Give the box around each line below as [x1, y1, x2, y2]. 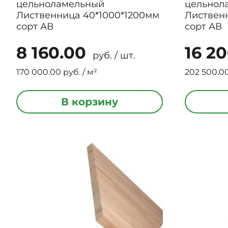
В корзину [61, 96, 118, 108]
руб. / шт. [90, 50, 135, 61]
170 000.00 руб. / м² [16, 67, 97, 77]
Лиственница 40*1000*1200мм [16, 10, 159, 21]
